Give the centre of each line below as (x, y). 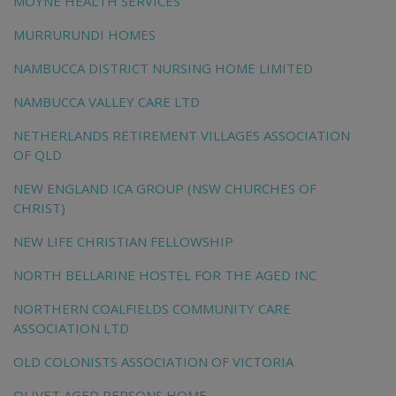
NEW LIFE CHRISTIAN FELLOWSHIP (123, 242)
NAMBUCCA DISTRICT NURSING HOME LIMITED (163, 69)
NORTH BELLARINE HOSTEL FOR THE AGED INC (165, 275)
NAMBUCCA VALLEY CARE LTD (107, 102)
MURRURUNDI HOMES (84, 35)
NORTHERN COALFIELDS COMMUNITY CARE (152, 309)
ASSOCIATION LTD (71, 328)
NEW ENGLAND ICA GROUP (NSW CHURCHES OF (165, 189)
